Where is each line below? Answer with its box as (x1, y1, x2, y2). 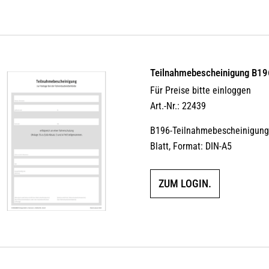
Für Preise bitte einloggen (150, 85, 252, 97)
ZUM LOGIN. (159, 177, 212, 190)
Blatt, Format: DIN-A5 (150, 141, 232, 153)
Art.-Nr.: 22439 (150, 100, 207, 112)
